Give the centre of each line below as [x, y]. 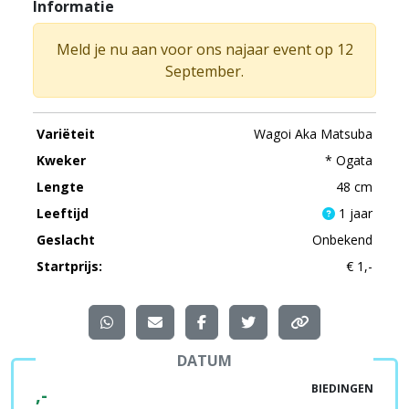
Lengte [60, 186]
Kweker [61, 160]
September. [204, 71]
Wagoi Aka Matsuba [313, 133]
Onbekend [342, 239]
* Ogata [349, 160]
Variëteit [66, 133]
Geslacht [66, 239]
